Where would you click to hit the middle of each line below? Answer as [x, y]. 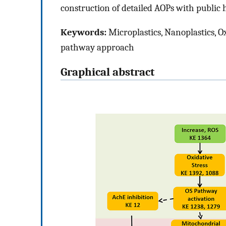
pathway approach [97, 48]
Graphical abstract [107, 72]
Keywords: [83, 33]
